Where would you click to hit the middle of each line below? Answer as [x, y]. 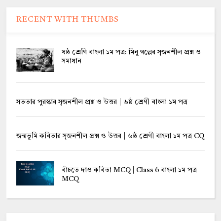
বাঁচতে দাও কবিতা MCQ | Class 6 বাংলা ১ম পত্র [129, 170]
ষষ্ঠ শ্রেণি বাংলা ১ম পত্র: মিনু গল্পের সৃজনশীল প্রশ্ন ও [131, 52]
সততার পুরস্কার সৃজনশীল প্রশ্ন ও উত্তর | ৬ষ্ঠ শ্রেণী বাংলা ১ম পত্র [102, 102]
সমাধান [71, 61]
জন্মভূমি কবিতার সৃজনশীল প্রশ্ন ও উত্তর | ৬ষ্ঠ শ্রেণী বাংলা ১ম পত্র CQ [110, 136]
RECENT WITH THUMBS [68, 19]
